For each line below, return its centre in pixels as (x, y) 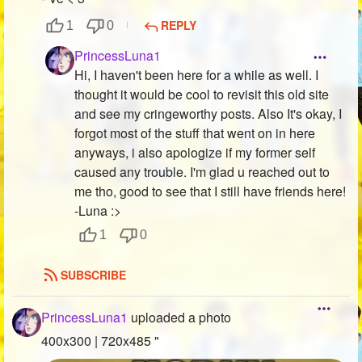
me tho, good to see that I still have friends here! (210, 191)
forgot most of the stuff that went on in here (195, 133)
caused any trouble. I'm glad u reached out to (202, 171)
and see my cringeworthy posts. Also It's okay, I (208, 113)
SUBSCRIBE (93, 274)
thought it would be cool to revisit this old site (202, 94)
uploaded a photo (179, 317)
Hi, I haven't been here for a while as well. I (196, 74)
